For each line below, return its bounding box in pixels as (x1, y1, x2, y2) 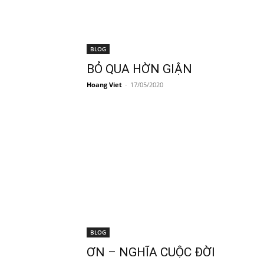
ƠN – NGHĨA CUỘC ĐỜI (87, 245, 215, 259)
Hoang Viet (87, 80, 122, 89)
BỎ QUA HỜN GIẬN (87, 61, 192, 76)
